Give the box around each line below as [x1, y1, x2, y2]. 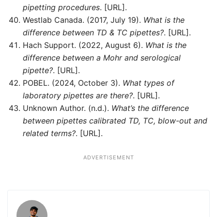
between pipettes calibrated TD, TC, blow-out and [23, 116, 207, 126]
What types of [123, 78, 174, 88]
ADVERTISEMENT [83, 154, 134, 161]
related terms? [23, 128, 76, 139]
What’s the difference [111, 103, 189, 113]
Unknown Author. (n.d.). [23, 103, 111, 113]
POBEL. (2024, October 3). [23, 78, 123, 88]
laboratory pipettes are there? [23, 91, 133, 101]
